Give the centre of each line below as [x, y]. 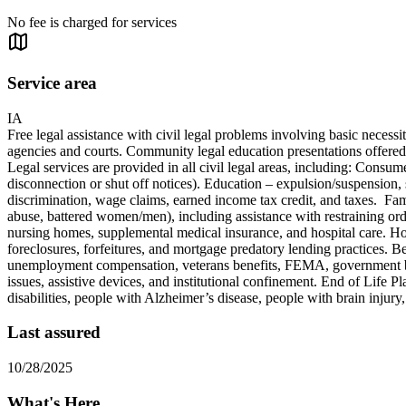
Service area [52, 82]
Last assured [54, 333]
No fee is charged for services [92, 23]
